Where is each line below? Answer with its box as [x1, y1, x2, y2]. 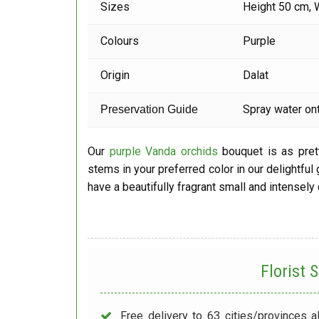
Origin [100, 68, 130, 83]
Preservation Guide [100, 103, 202, 116]
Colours [100, 34, 140, 48]
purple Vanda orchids [109, 145, 218, 159]
